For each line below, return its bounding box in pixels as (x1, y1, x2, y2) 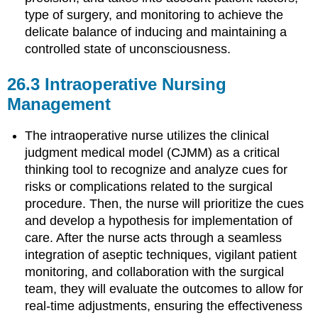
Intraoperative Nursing (45, 75, 227, 94)
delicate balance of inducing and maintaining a (25, 25, 287, 40)
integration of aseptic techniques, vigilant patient (25, 248, 297, 263)
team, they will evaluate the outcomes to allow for (25, 282, 304, 297)
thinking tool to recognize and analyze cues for (25, 163, 288, 177)
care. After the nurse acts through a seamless (25, 231, 283, 246)
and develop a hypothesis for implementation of (25, 214, 293, 229)
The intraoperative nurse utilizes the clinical (25, 128, 270, 143)
